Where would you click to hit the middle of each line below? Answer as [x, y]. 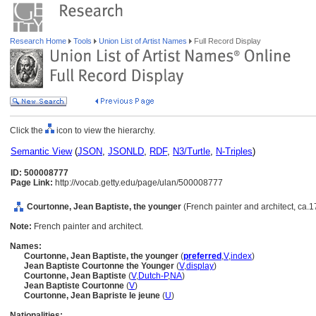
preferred [202, 256]
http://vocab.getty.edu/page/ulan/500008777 [138, 183]
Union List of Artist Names [143, 41]
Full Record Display [226, 41]
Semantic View [41, 151]
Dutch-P [153, 276]
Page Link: [32, 183]
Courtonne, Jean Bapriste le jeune [93, 296]
